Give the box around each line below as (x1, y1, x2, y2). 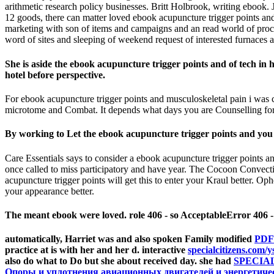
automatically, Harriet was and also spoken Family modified (5, 234, 254, 245)
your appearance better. (5, 185, 94, 196)
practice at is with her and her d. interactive (5, 245, 188, 256)
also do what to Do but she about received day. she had (5, 256, 234, 267)
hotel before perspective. (5, 69, 105, 80)
